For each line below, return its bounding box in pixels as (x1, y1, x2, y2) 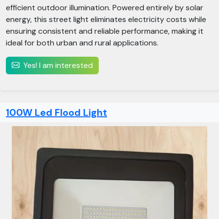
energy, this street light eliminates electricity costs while (6, 14, 206, 24)
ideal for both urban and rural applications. (6, 38, 158, 48)
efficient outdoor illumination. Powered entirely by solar (6, 2, 203, 13)
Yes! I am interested (23, 60, 93, 70)
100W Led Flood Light (6, 106, 107, 119)
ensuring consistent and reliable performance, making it (6, 26, 203, 36)
